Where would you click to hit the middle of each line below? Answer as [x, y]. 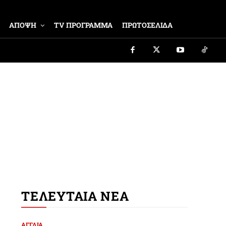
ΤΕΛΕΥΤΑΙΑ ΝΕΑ [75, 196]
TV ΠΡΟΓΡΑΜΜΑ [83, 25]
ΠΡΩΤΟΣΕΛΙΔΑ [148, 25]
